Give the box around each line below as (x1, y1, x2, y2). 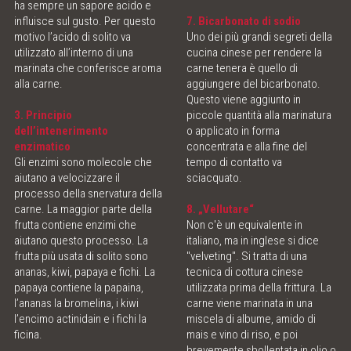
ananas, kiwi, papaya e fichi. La (13, 265, 155, 280)
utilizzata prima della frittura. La (186, 280, 332, 295)
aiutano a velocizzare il (13, 171, 120, 186)
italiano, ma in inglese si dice (186, 233, 320, 248)
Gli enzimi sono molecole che (13, 155, 152, 170)
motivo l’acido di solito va (13, 30, 131, 45)
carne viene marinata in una (186, 296, 313, 311)
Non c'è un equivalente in (186, 218, 303, 233)
